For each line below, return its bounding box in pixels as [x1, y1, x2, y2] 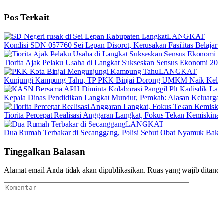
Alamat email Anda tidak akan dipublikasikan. [4, 166, 145, 175]
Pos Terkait [4, 12, 49, 23]
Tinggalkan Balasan [4, 146, 85, 157]
